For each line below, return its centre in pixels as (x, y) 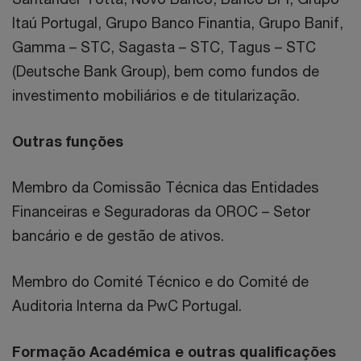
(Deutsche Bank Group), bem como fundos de (166, 71)
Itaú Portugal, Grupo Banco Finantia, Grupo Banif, (178, 23)
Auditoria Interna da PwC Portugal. (127, 305)
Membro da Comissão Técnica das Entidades (166, 187)
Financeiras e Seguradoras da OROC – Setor (161, 211)
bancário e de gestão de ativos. (118, 235)
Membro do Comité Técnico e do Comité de (160, 281)
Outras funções (68, 141)
